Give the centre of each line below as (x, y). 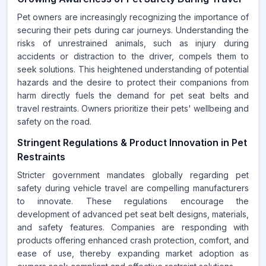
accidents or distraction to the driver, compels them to (133, 56)
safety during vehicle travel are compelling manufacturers (133, 188)
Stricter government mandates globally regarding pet (133, 175)
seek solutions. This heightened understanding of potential (133, 69)
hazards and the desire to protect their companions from (133, 82)
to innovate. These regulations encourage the (133, 201)
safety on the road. (54, 121)
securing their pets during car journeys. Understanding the (133, 30)
